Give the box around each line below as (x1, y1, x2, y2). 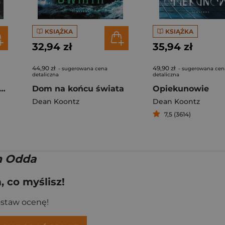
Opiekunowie (153, 84, 209, 93)
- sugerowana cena (57, 65, 107, 72)
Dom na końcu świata (32, 84, 124, 93)
